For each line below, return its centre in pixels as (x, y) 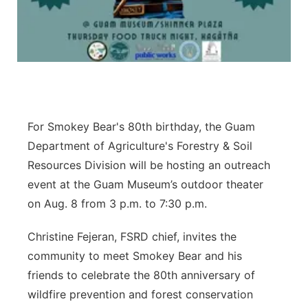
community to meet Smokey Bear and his (135, 256)
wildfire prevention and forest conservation (140, 294)
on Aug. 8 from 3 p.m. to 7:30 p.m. (117, 203)
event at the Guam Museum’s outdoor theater (145, 184)
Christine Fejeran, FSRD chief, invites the (132, 236)
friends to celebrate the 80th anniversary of (141, 275)
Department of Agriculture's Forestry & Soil (140, 146)
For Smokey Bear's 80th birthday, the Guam (141, 126)
